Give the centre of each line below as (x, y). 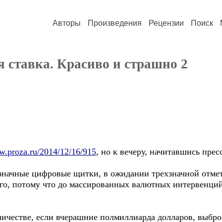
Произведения (115, 23)
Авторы (67, 23)
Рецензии (166, 23)
